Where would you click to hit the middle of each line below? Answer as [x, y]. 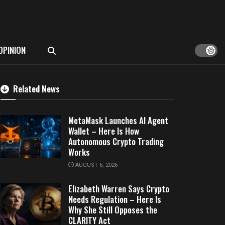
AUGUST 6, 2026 [96, 165]
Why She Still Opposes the [113, 210]
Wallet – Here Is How [104, 131]
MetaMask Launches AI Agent [118, 120]
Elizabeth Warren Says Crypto [119, 189]
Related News [36, 89]
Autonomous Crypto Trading [116, 141]
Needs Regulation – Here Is [115, 199]
